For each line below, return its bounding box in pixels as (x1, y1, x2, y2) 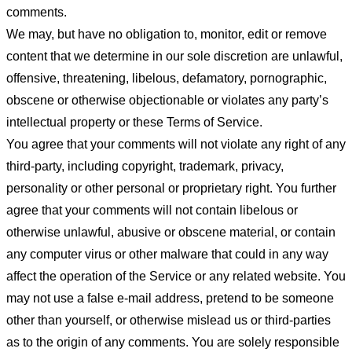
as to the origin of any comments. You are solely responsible (6, 335, 339, 349)
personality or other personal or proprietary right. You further (6, 181, 336, 195)
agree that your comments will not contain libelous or (6, 203, 298, 217)
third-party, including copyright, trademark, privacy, (6, 159, 284, 173)
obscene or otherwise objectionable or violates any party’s (6, 93, 328, 107)
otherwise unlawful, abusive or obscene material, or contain (6, 225, 335, 239)
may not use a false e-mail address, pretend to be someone (6, 291, 334, 305)
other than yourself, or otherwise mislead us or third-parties (6, 313, 331, 327)
